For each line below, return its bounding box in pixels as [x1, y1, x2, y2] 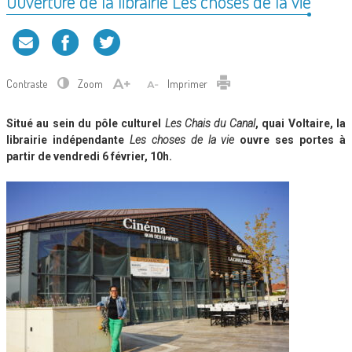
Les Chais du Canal [164, 117, 255, 130]
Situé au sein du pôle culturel [6, 117, 165, 130]
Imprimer [167, 77, 210, 91]
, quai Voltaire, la [255, 117, 346, 130]
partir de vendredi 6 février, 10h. [6, 150, 172, 163]
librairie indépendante [6, 134, 130, 147]
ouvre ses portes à [234, 134, 346, 147]
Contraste [6, 77, 49, 91]
